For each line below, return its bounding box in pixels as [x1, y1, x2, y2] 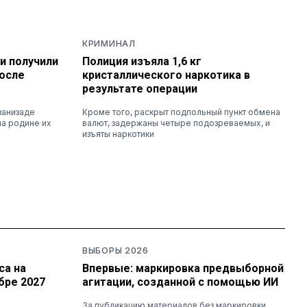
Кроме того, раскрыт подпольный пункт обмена [82, 106, 280, 117]
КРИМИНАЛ [82, 38, 136, 49]
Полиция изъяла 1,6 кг [82, 54, 201, 68]
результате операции [82, 82, 197, 95]
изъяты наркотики [82, 128, 154, 139]
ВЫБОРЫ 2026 [82, 245, 149, 256]
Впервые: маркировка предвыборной [82, 261, 284, 275]
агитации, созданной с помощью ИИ [82, 275, 278, 288]
